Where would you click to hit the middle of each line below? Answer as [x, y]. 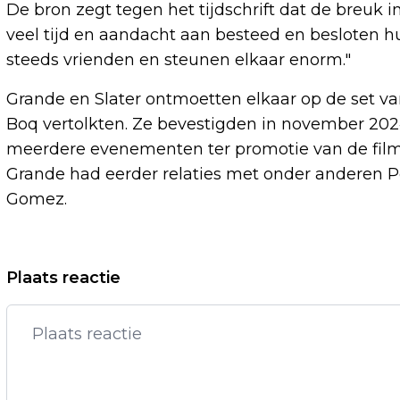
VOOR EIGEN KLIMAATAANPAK [161, 329]
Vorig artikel [78, 274]
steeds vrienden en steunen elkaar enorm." [179, 59]
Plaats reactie [63, 277]
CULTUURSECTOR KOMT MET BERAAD [192, 300]
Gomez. [37, 199]
